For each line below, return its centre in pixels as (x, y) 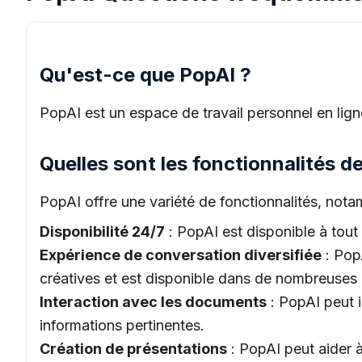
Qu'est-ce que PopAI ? (145, 75)
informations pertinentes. (122, 325)
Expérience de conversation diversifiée (181, 255)
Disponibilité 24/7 (102, 232)
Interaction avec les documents (153, 302)
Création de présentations (133, 349)
